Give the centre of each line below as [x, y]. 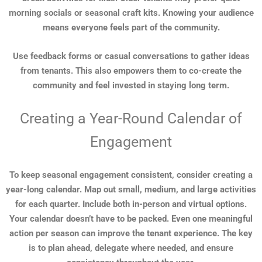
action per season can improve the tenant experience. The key [131, 234]
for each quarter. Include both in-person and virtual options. [131, 204]
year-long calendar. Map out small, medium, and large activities [131, 190]
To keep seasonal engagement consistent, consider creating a [131, 175]
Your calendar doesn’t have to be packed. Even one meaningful [131, 219]
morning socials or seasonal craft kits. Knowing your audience [131, 13]
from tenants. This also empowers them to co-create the [131, 71]
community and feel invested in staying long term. [131, 86]
